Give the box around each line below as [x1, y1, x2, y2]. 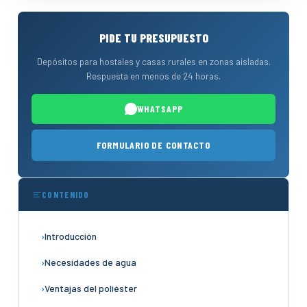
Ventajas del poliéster [45, 282, 137, 294]
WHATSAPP [136, 102, 183, 114]
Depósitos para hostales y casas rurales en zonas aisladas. [36, 55, 271, 67]
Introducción [45, 230, 97, 242]
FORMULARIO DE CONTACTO [97, 138, 210, 151]
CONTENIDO [42, 188, 90, 200]
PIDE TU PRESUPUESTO [99, 29, 208, 45]
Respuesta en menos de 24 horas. [86, 69, 221, 82]
